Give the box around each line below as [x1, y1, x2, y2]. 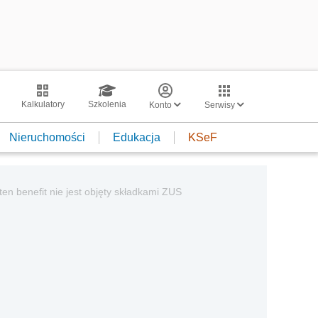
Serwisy [204, 100, 237, 110]
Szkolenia [87, 99, 126, 109]
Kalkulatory [21, 99, 65, 109]
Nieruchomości [9, 131, 85, 143]
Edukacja [113, 131, 160, 143]
